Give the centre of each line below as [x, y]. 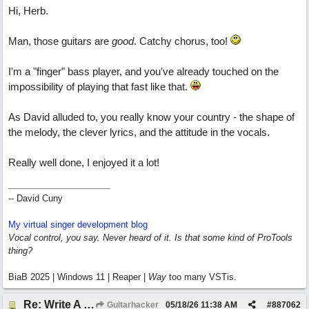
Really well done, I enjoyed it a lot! [84, 162]
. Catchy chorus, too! [182, 41]
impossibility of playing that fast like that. [99, 87]
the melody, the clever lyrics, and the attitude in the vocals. [139, 132]
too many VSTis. [201, 277]
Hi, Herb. [28, 11]
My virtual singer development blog [78, 225]
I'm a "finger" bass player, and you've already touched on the [143, 71]
